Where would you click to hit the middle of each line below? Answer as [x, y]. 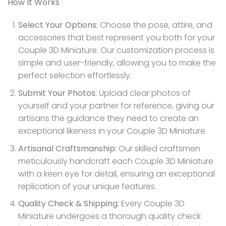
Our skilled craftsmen [158, 148]
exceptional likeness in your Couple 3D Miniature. [112, 131]
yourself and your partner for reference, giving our [116, 105]
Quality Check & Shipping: [68, 204]
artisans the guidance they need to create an [108, 118]
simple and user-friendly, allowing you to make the [117, 63]
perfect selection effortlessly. [75, 76]
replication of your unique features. [87, 186]
